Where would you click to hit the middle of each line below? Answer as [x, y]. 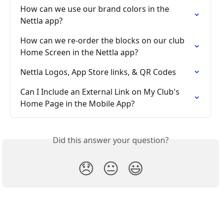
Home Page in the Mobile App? [77, 103]
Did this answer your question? [110, 140]
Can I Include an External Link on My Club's [101, 92]
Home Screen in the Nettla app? [79, 52]
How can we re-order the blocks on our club [103, 40]
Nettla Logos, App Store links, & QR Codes [98, 72]
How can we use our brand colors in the [96, 9]
